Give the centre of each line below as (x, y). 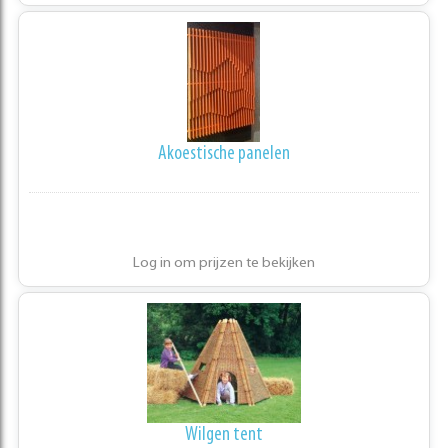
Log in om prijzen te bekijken (223, 264)
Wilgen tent (223, 435)
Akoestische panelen (223, 154)
